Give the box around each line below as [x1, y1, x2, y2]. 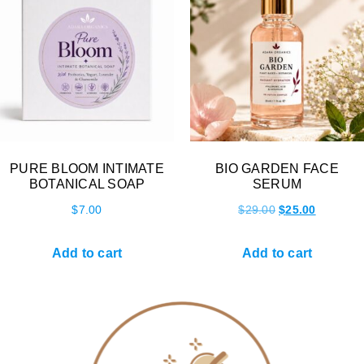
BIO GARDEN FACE [215, 162, 339, 176]
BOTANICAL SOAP [28, 177, 145, 192]
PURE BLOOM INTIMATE [10, 162, 164, 176]
